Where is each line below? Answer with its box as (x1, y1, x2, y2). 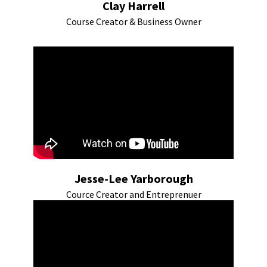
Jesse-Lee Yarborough (74, 171, 193, 186)
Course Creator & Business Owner (66, 15, 201, 27)
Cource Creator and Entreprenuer (66, 188, 201, 200)
